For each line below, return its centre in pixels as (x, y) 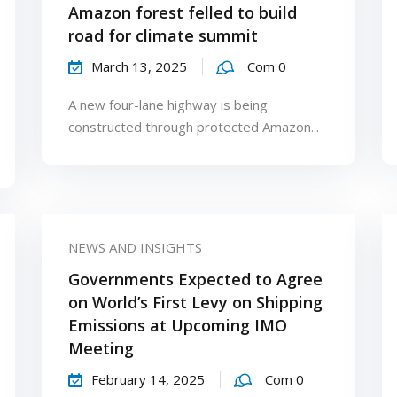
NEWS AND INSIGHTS (136, 247)
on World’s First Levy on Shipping (196, 302)
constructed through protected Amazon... (194, 126)
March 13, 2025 (140, 66)
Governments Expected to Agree (196, 279)
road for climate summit (163, 35)
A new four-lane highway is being (168, 104)
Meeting (101, 348)
